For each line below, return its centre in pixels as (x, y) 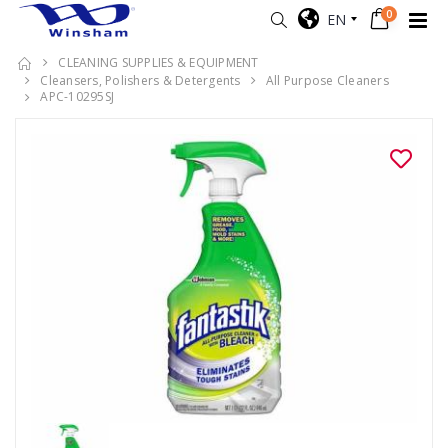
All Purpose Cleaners (327, 80)
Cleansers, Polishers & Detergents (140, 80)
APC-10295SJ (77, 97)
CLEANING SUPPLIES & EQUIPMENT (158, 62)
